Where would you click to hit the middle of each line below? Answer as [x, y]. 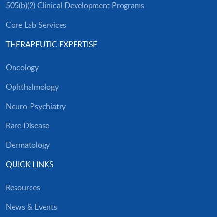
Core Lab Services [36, 25]
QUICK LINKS [30, 164]
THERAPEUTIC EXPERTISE [52, 44]
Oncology [22, 68]
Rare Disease [28, 126]
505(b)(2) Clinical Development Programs [75, 6]
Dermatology [28, 145]
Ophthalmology [32, 87]
